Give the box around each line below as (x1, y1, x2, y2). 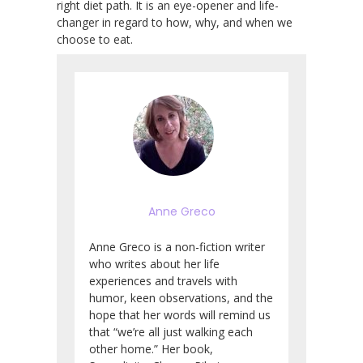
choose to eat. (57, 31, 133, 47)
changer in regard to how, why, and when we (57, 14, 293, 30)
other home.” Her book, (89, 340, 213, 357)
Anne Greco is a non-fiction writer (89, 238, 265, 254)
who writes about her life (89, 255, 220, 271)
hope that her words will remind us (89, 306, 271, 322)
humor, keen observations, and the (89, 289, 273, 305)
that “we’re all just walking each (89, 323, 253, 340)
